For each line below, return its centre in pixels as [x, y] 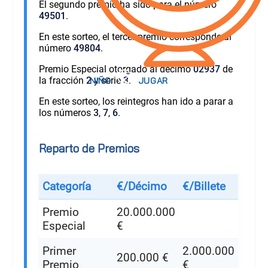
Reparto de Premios [89, 148]
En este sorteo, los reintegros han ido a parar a [136, 101]
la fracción [62, 80]
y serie [107, 80]
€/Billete [204, 186]
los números [66, 112]
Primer [59, 251]
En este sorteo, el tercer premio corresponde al [135, 36]
